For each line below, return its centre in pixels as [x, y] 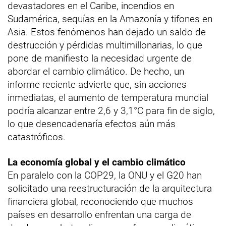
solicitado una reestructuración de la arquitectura [110, 188]
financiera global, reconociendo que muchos [100, 201]
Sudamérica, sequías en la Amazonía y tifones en [110, 19]
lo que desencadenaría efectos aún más [92, 124]
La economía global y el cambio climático [97, 162]
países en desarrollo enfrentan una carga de [99, 214]
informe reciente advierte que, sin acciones [97, 84]
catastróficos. [37, 137]
